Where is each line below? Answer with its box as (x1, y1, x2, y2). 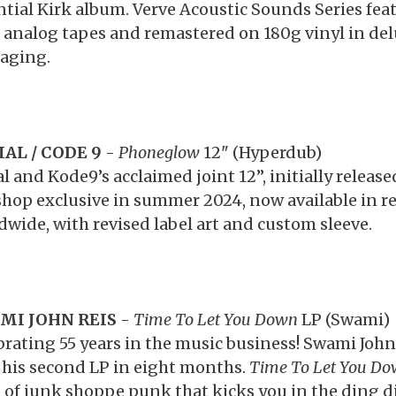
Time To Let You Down (133, 309, 298, 330)
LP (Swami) (297, 309, 390, 330)
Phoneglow (118, 142, 203, 163)
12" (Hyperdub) (202, 142, 322, 163)
